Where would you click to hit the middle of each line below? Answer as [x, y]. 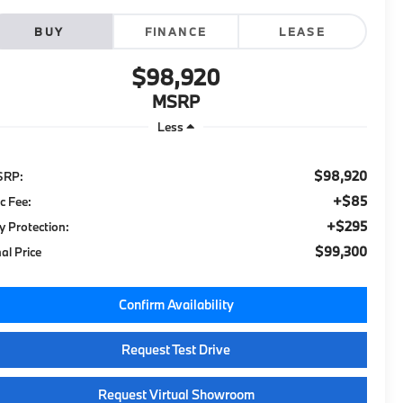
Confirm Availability [176, 304]
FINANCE [176, 32]
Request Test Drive [176, 349]
